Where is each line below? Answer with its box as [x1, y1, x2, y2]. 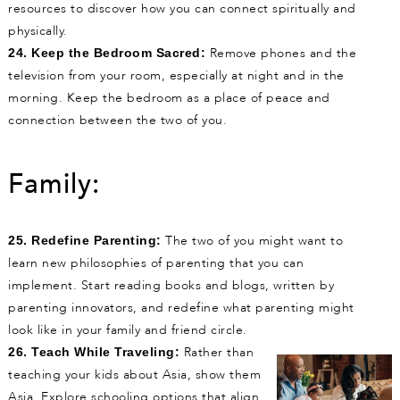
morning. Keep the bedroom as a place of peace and [8, 89, 330, 107]
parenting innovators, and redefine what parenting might [8, 299, 354, 317]
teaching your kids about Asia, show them [8, 366, 261, 384]
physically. [8, 22, 71, 40]
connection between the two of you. [8, 112, 227, 129]
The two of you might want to [161, 232, 343, 250]
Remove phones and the [205, 45, 356, 62]
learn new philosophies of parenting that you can [8, 254, 304, 272]
